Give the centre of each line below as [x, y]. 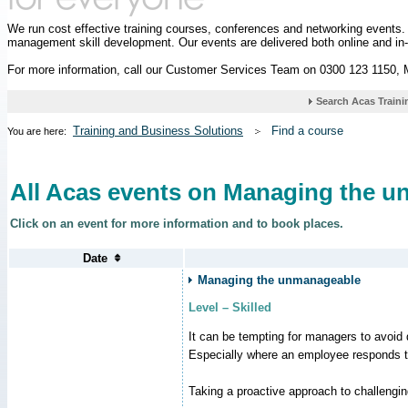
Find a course [307, 131]
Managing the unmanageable [279, 280]
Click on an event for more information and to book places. [177, 223]
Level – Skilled [230, 307]
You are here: [38, 132]
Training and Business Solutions [158, 131]
